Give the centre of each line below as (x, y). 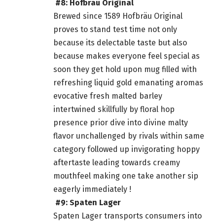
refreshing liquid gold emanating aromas (128, 83)
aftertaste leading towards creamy (117, 163)
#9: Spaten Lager (87, 203)
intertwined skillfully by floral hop (114, 110)
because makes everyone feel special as (127, 56)
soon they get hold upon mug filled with (125, 70)
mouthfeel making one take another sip (126, 176)
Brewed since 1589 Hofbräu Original (118, 16)
